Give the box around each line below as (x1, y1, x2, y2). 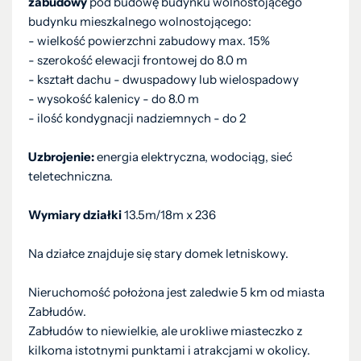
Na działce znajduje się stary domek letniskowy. (28, 246, 288, 261)
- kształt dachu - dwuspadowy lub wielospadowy (28, 72, 299, 87)
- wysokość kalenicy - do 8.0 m (28, 91, 199, 106)
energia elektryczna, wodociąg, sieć (94, 149, 293, 164)
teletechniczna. (28, 168, 113, 184)
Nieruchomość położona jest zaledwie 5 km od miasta (28, 284, 325, 300)
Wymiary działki (28, 207, 122, 222)
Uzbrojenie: (28, 149, 94, 164)
